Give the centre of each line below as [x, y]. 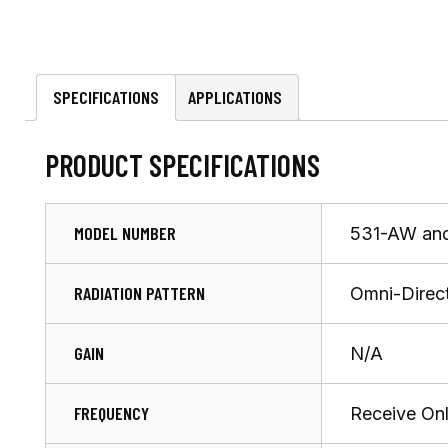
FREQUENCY [111, 412]
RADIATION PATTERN [139, 292]
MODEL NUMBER [125, 232]
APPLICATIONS [235, 97]
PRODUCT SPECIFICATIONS [182, 164]
